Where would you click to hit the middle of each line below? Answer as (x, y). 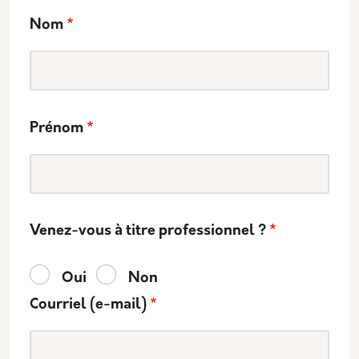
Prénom (56, 129)
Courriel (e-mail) (88, 305)
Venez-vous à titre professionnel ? (148, 231)
